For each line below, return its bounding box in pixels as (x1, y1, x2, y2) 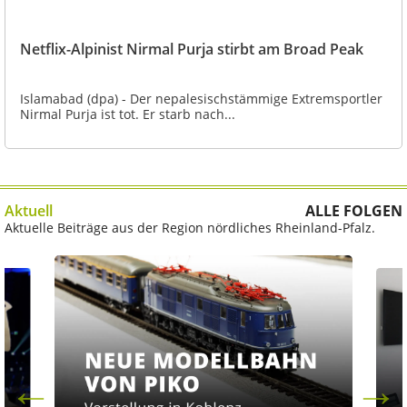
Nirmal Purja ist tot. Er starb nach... (20, 105, 235, 123)
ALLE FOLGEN (305, 201, 402, 221)
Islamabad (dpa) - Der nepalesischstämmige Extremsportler (20, 90, 382, 107)
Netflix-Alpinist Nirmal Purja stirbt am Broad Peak (20, 39, 363, 59)
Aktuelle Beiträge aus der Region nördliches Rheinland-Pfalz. (5, 219, 375, 236)
